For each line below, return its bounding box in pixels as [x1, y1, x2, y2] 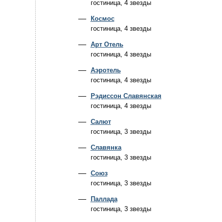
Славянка [90, 144, 121, 151]
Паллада [90, 195, 117, 203]
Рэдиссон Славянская [90, 92, 162, 100]
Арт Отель [90, 41, 123, 48]
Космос [90, 15, 114, 22]
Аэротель [90, 66, 121, 74]
